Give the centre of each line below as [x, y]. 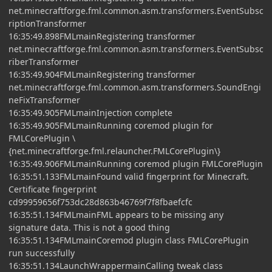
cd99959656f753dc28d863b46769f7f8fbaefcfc [100, 202]
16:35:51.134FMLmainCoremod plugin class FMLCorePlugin [129, 240]
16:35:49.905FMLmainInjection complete [90, 112]
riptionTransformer [47, 23]
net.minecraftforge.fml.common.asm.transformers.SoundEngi [135, 87]
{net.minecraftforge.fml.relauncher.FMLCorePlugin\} [114, 151]
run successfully [42, 253]
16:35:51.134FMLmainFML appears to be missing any [116, 214]
